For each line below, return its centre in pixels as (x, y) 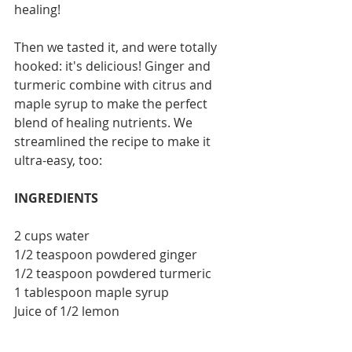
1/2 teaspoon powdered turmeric (113, 273)
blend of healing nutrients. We (105, 122)
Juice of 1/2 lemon (67, 311)
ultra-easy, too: (58, 160)
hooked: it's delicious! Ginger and (114, 66)
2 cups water (52, 235)
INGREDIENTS (56, 198)
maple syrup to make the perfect (112, 103)
